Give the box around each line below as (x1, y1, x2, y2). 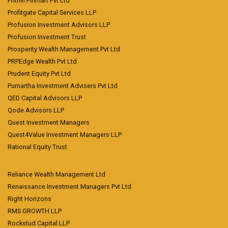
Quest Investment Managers (8, 119, 90, 127)
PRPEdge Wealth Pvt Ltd (8, 58, 77, 66)
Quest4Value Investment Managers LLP (8, 131, 122, 139)
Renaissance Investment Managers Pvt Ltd (8, 183, 131, 191)
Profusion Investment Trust (8, 33, 86, 41)
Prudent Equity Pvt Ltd (8, 70, 71, 78)
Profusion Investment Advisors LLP (8, 21, 110, 29)
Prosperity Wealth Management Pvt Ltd (8, 45, 120, 53)
